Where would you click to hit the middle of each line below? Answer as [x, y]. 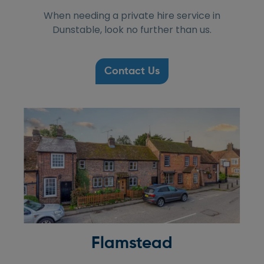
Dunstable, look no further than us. [132, 30]
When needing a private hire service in [132, 16]
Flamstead [132, 243]
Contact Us [132, 72]
